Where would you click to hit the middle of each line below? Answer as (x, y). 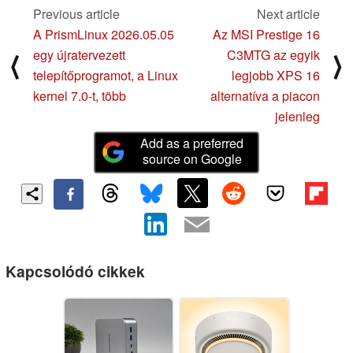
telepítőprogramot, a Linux (106, 75)
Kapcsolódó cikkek (75, 271)
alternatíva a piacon (265, 95)
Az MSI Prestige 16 (266, 34)
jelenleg (297, 116)
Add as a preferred (192, 143)
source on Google (192, 158)
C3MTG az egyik (273, 54)
